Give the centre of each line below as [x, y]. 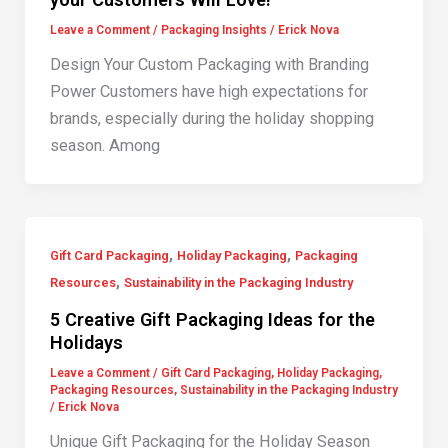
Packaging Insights [213, 30]
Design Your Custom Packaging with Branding [209, 65]
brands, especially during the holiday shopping [211, 119]
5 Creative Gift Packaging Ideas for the [212, 320]
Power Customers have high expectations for [208, 92]
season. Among [104, 146]
